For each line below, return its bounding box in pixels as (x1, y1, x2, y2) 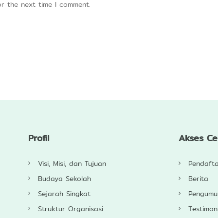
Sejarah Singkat (37, 188, 91, 200)
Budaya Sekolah (37, 173, 91, 184)
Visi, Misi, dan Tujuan (37, 158, 106, 169)
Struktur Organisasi (37, 203, 103, 215)
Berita (188, 173, 208, 184)
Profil (33, 131, 49, 145)
